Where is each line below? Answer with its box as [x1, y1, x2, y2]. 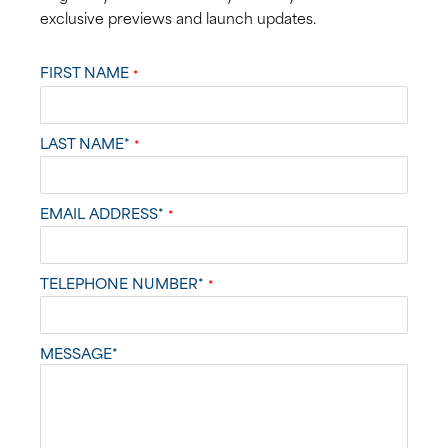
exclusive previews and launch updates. [40, 6, 316, 30]
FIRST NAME [40, 60, 133, 84]
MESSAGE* [40, 340, 118, 364]
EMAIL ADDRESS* [40, 200, 168, 224]
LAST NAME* [40, 130, 134, 154]
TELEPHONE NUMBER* [40, 270, 208, 294]
